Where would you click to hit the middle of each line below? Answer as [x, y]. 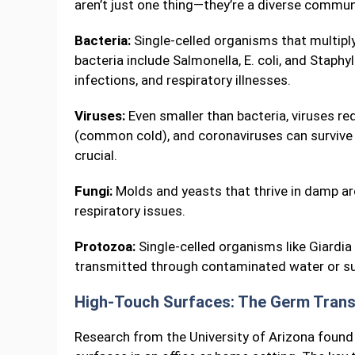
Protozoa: [105, 247]
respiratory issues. [130, 211]
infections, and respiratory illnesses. [183, 80]
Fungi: [94, 191]
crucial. [96, 156]
